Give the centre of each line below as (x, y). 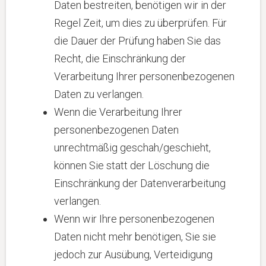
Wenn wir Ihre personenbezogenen (134, 219)
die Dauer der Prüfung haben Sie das (137, 41)
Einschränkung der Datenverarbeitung (140, 183)
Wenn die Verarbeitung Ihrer (118, 112)
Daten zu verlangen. (99, 94)
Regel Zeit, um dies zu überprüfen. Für (140, 23)
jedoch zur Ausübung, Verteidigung (133, 254)
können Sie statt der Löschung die (132, 165)
